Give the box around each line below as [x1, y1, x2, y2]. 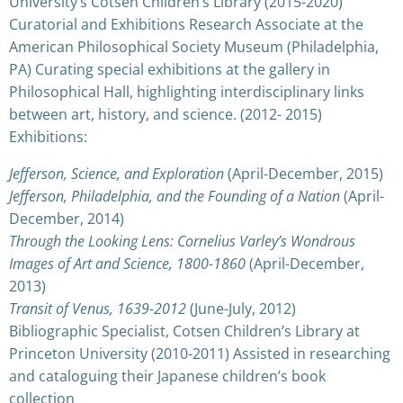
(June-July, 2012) [186, 298, 296, 318]
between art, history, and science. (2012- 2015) [9, 103, 322, 124]
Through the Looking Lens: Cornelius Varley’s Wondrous [9, 230, 355, 251]
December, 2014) [9, 208, 124, 228]
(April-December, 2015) [224, 163, 383, 184]
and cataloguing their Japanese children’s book [9, 365, 326, 386]
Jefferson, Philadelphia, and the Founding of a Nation [9, 185, 340, 206]
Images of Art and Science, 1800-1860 [9, 253, 246, 273]
